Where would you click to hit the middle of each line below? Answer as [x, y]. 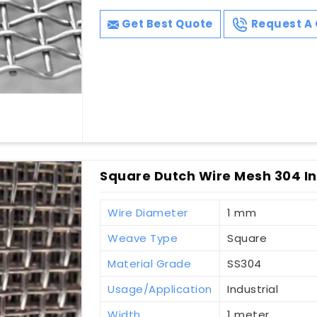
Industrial [253, 289]
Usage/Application [160, 289]
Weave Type [143, 238]
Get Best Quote [166, 24]
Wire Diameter [148, 213]
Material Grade [150, 264]
